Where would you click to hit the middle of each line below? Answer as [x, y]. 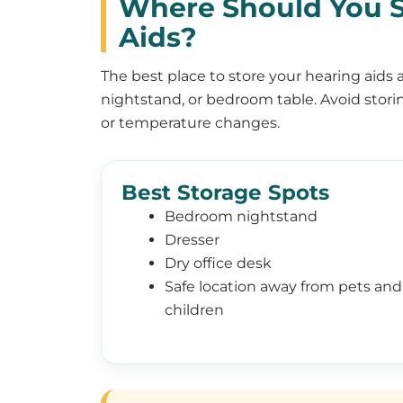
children [194, 310]
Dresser [192, 240]
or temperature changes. [190, 123]
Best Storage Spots [225, 193]
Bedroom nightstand [241, 217]
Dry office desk [218, 264]
